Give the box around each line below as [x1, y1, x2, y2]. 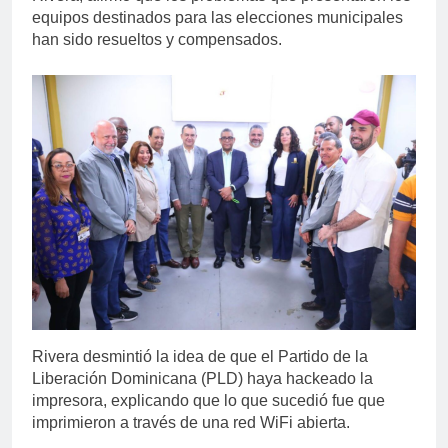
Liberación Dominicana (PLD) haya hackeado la [32, 369, 373, 387]
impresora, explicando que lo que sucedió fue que [32, 391, 385, 409]
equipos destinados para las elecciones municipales [32, 8, 403, 26]
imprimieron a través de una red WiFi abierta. [32, 413, 350, 431]
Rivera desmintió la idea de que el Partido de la [32, 347, 368, 365]
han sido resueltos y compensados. [32, 30, 282, 48]
